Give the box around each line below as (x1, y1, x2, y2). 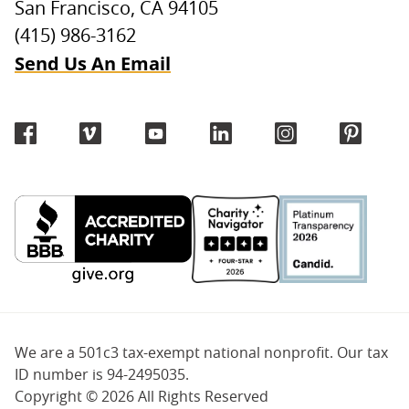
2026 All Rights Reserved (101, 390, 268, 405)
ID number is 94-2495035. (15, 368, 189, 383)
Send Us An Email (15, 50, 171, 76)
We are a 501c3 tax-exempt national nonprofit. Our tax (15, 346, 388, 362)
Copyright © (15, 390, 101, 405)
